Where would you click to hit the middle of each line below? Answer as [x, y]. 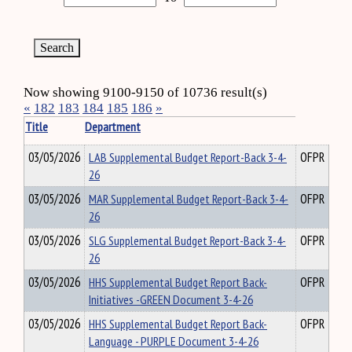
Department [113, 126]
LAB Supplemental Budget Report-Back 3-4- [188, 157]
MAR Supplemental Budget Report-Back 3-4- [189, 199]
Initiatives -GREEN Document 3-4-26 [171, 299]
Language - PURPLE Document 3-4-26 [174, 341]
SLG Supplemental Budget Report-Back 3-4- [187, 240]
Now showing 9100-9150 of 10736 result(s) [145, 92]
